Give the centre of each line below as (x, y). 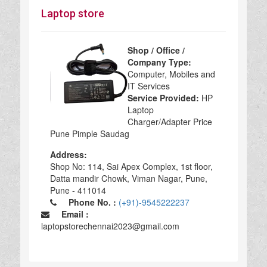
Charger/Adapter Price (170, 121)
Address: (68, 154)
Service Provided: (163, 97)
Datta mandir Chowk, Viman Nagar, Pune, (128, 178)
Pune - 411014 (78, 190)
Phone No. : (87, 202)
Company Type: (159, 62)
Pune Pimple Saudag (89, 133)
